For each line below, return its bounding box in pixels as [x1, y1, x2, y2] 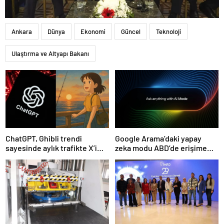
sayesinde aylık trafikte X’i [5, 143, 97, 153]
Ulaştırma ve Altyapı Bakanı [11, 49, 89, 58]
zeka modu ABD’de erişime [115, 143, 207, 153]
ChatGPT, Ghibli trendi [5, 133, 82, 143]
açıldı [115, 152, 133, 162]
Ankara [11, 27, 32, 36]
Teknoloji [156, 27, 181, 36]
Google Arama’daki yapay [115, 133, 201, 143]
